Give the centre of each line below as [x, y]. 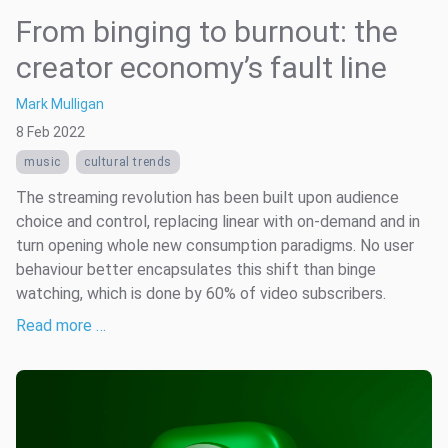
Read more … [61, 326]
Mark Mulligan [60, 104]
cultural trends [128, 162]
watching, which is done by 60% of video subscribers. [201, 294]
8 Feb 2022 [50, 132]
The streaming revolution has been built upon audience [207, 198]
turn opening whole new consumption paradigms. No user [215, 246]
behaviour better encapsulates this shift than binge [196, 270]
